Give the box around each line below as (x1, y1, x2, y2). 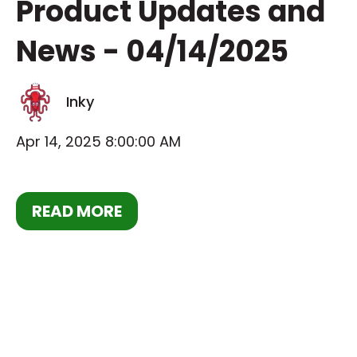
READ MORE (32, 199, 122, 222)
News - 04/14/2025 (16, 31, 288, 73)
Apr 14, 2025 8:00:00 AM (16, 131, 181, 152)
